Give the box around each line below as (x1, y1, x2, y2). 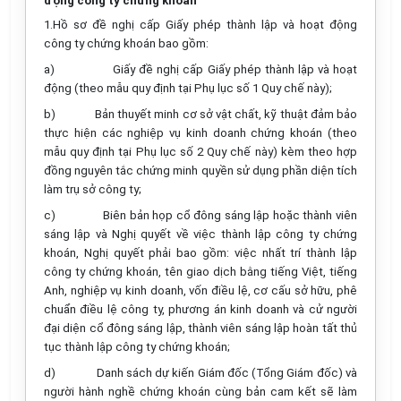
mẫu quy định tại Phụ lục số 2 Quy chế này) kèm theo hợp (44, 145, 357, 158)
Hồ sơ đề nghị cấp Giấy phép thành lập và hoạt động (53, 18, 357, 31)
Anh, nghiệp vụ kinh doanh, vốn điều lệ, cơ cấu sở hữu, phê (44, 284, 357, 297)
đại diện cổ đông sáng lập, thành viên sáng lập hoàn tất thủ (44, 321, 357, 335)
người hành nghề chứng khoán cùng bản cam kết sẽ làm (44, 385, 357, 398)
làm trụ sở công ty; (44, 183, 141, 196)
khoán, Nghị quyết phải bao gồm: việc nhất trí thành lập (44, 246, 357, 260)
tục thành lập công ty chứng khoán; (44, 340, 230, 354)
